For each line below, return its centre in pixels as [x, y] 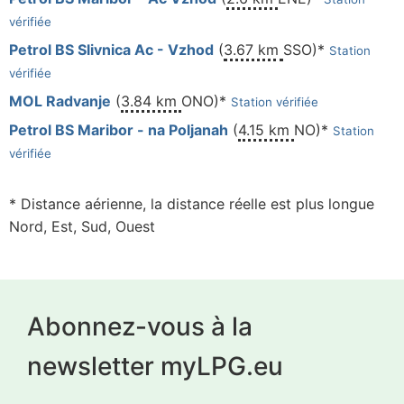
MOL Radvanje [60, 101]
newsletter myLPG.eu [155, 366]
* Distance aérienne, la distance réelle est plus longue [192, 204]
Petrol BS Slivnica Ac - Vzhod [111, 50]
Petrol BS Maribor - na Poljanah [119, 130]
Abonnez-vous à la [140, 326]
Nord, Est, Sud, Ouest [82, 227]
